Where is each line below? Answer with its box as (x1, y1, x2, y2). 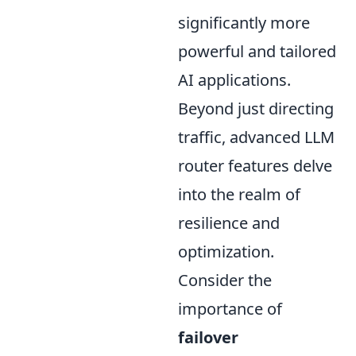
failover (178, 326, 238, 348)
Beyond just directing (178, 97, 334, 119)
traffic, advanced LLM (178, 126, 335, 148)
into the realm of (178, 183, 300, 205)
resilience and (178, 211, 280, 234)
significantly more (178, 11, 310, 33)
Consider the (178, 269, 272, 291)
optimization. (178, 240, 274, 262)
